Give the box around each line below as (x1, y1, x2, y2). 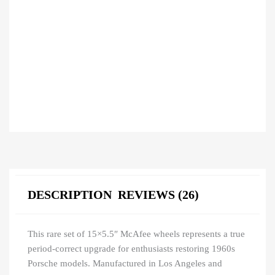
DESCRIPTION (28, 187, 112, 201)
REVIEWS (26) (118, 187, 199, 201)
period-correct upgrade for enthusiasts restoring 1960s (28, 243, 235, 254)
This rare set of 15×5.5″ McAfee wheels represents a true (28, 228, 245, 239)
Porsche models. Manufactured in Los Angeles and (28, 258, 222, 268)
